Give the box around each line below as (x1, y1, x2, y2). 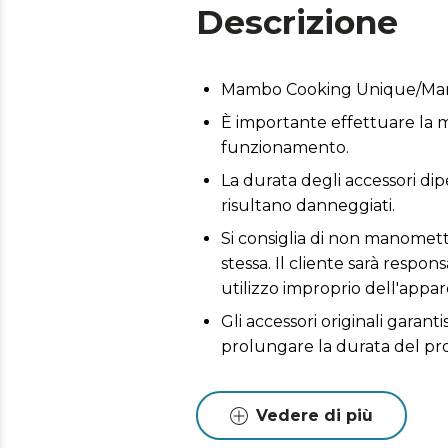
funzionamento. (221, 138, 349, 157)
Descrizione (196, 2, 398, 42)
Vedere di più (256, 406, 373, 425)
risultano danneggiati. (221, 196, 395, 215)
